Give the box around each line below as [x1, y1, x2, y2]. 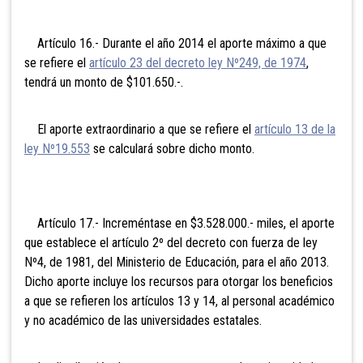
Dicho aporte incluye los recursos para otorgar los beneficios [24, 273, 333, 289]
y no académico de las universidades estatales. [24, 312, 262, 328]
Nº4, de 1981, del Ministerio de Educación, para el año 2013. [24, 254, 329, 270]
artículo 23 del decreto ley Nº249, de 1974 [89, 54, 306, 70]
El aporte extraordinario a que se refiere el [24, 121, 254, 137]
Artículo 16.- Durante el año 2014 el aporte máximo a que [24, 35, 327, 51]
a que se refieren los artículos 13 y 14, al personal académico [24, 293, 335, 309]
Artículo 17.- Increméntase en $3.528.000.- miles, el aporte [24, 215, 335, 231]
